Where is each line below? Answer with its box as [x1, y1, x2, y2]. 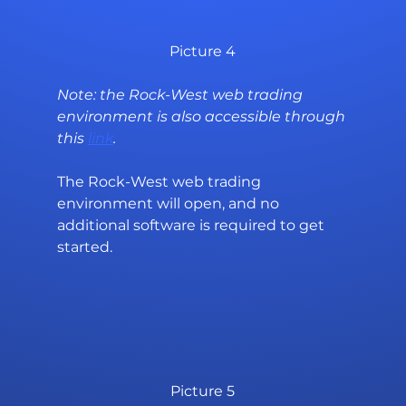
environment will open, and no [56, 195, 283, 213]
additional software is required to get [56, 217, 328, 235]
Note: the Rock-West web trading [56, 86, 306, 104]
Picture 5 [170, 382, 236, 401]
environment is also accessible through [56, 108, 349, 126]
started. [56, 238, 112, 256]
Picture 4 [169, 43, 237, 61]
